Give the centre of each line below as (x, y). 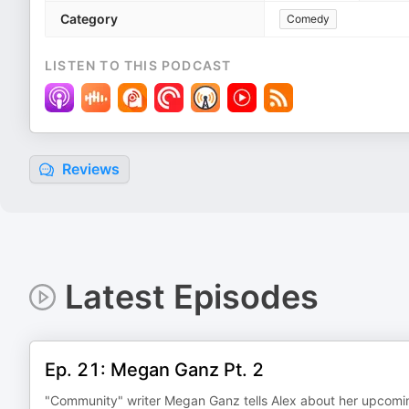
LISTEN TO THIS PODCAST (138, 65)
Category (89, 19)
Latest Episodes (191, 297)
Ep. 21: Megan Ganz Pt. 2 (154, 370)
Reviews (89, 169)
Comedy (308, 19)
